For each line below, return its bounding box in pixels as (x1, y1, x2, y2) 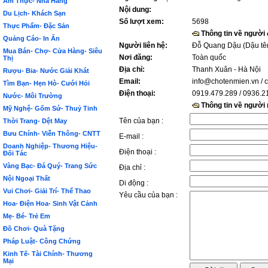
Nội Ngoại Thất (3, 175, 50, 182)
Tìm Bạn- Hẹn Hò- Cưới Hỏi (3, 80, 90, 87)
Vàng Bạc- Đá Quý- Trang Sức (3, 162, 97, 169)
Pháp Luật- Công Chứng (3, 237, 81, 245)
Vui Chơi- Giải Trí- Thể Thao (3, 187, 91, 194)
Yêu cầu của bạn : (119, 191, 178, 199)
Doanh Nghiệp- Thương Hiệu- (3, 142, 98, 150)
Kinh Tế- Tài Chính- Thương (3, 250, 93, 257)
